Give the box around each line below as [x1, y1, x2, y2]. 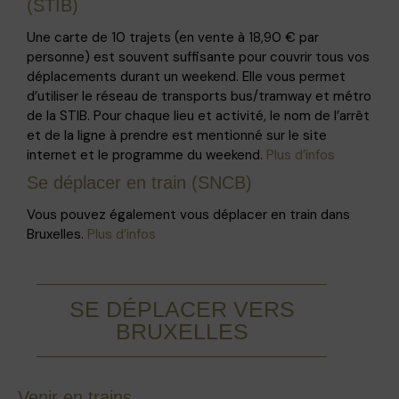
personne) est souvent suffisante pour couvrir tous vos [27, 47, 370, 66]
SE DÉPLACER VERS [69, 296, 295, 322]
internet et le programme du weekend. [27, 145, 266, 164]
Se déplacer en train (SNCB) [27, 172, 252, 192]
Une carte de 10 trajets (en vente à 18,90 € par [27, 28, 319, 46]
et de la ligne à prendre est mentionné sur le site [27, 126, 327, 144]
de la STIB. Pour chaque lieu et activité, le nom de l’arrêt [27, 106, 370, 125]
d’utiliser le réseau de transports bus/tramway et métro [27, 86, 371, 105]
